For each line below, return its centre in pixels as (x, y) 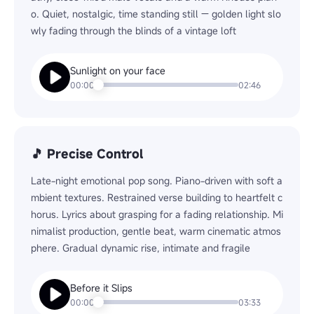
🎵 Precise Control (87, 153)
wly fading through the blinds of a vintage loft (134, 30)
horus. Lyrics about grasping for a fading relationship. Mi (157, 214)
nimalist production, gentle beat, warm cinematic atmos (156, 231)
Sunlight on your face (118, 70)
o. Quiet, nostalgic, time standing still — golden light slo (156, 14)
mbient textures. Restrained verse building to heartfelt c (157, 197)
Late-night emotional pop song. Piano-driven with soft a (157, 180)
